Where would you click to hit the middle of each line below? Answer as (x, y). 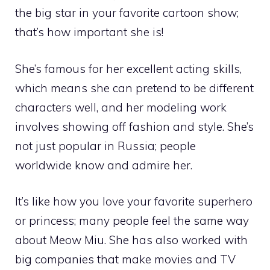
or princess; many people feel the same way (132, 221)
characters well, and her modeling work (121, 107)
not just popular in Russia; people (105, 146)
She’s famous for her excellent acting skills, (128, 68)
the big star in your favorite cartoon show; (127, 13)
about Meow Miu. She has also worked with (131, 240)
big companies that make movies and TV (125, 259)
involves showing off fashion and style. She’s (134, 126)
